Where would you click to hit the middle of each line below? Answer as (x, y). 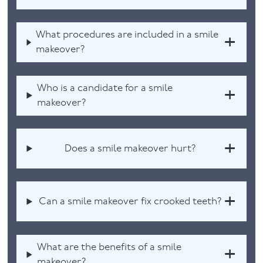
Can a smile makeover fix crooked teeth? (130, 201)
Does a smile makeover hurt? (130, 149)
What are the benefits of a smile (109, 247)
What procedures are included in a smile (127, 35)
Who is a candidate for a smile (105, 88)
